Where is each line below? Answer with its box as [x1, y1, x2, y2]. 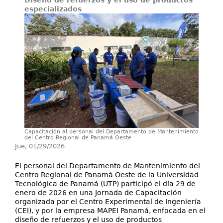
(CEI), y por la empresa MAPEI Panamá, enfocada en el [15, 207, 206, 215]
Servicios [98, 15, 125, 23]
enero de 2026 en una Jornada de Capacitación [15, 189, 182, 197]
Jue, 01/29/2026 [15, 142, 65, 150]
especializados [24, 5, 82, 13]
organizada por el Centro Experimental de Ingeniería [15, 198, 201, 206]
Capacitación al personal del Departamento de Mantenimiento [24, 128, 199, 135]
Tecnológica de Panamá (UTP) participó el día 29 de [15, 180, 196, 188]
